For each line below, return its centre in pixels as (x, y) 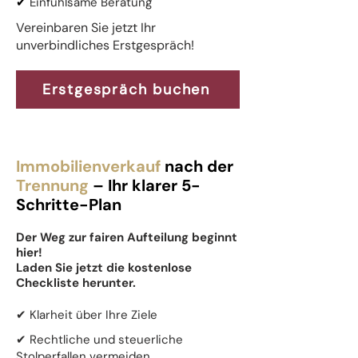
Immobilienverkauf (88, 166)
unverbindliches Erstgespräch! (105, 45)
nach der (197, 166)
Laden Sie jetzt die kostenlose (104, 268)
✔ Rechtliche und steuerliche (99, 340)
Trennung (52, 185)
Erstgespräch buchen (126, 89)
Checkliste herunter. (76, 283)
